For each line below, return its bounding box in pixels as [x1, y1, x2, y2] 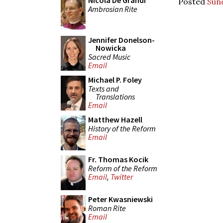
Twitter [111, 172, 133, 182]
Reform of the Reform [88, 163, 157, 173]
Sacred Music [88, 51, 130, 62]
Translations [96, 91, 135, 102]
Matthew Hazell [88, 114, 142, 124]
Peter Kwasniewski [88, 194, 153, 204]
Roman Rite [88, 203, 126, 213]
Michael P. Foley [88, 75, 142, 85]
